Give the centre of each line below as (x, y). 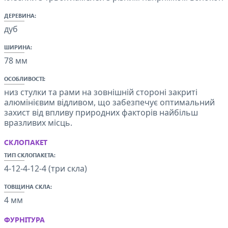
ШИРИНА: (18, 47)
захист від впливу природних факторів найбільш (101, 112)
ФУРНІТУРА (24, 220)
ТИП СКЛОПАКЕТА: (30, 155)
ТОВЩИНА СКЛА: (28, 187)
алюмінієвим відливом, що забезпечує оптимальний (109, 102)
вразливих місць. (38, 123)
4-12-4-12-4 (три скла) (46, 168)
